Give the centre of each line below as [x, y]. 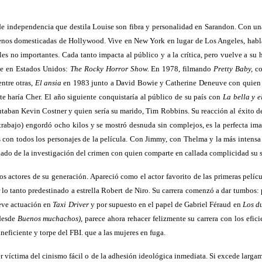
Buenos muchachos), [50, 218]
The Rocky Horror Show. [109, 69]
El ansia [48, 83]
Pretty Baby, [233, 69]
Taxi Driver [71, 204]
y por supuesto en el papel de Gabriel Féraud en [166, 204]
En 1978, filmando [181, 69]
